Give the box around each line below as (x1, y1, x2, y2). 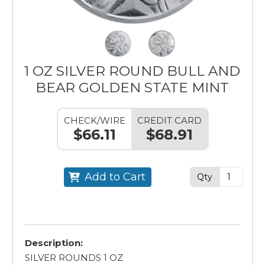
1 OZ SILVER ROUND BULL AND (24, 63, 241, 79)
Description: (25, 237, 83, 248)
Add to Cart (84, 170, 146, 183)
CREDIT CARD (137, 115, 202, 126)
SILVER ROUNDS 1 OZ (25, 252, 123, 263)
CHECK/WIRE (63, 115, 125, 126)
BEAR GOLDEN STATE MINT (35, 79, 230, 96)
